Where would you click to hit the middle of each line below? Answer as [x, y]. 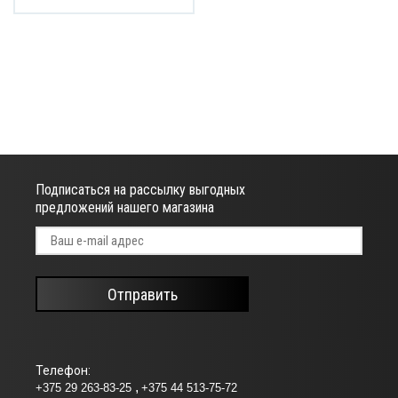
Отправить [142, 294]
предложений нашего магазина [125, 208]
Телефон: [63, 371]
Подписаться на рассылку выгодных [140, 190]
